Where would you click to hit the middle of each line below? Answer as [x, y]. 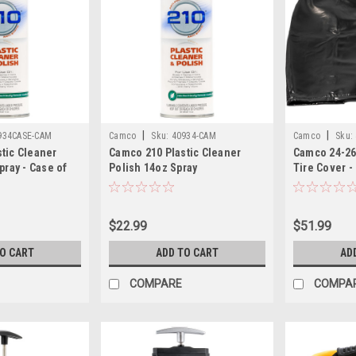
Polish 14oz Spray [153, 168]
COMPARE [156, 284]
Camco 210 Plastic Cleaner [175, 153]
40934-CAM [193, 136]
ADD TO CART [187, 253]
